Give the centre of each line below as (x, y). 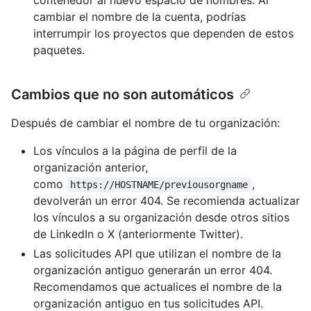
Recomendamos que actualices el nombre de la (158, 287)
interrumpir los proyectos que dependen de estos (163, 34)
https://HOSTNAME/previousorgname (159, 185)
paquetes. (59, 50)
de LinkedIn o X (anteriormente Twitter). (138, 234)
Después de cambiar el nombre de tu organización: (145, 123)
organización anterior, (91, 168)
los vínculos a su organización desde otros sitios (161, 218)
